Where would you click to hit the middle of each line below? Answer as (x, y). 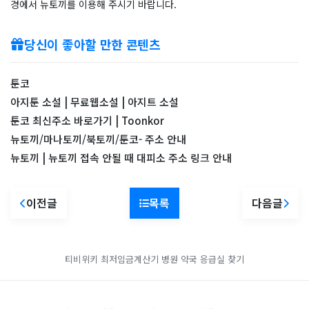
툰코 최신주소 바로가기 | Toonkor (87, 121)
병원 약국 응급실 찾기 (203, 259)
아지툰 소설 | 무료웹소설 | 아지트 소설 (94, 102)
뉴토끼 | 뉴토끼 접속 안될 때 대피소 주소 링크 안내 (121, 158)
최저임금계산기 (130, 259)
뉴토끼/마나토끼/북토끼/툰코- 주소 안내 (98, 139)
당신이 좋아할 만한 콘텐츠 (92, 44)
